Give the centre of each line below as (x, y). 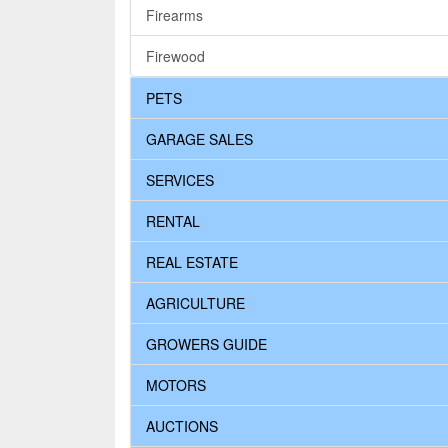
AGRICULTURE (195, 303)
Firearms (174, 15)
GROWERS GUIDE (206, 344)
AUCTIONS (182, 426)
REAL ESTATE (192, 262)
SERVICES (180, 180)
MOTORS (176, 385)
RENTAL (173, 221)
